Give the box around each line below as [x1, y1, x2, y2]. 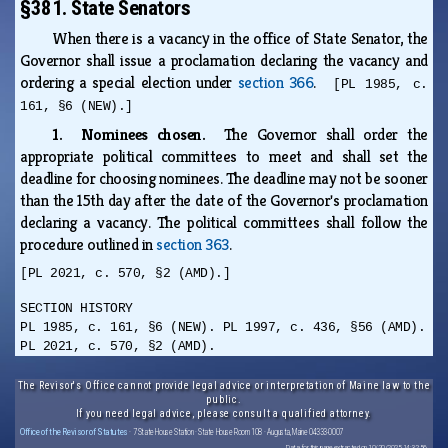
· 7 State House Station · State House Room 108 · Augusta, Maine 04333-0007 [127, 427, 343, 438]
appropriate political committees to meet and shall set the [20, 145, 428, 167]
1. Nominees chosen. [52, 123, 224, 145]
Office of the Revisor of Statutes [20, 426, 128, 438]
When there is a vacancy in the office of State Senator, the [52, 27, 428, 49]
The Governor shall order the [223, 123, 428, 145]
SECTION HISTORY [20, 300, 133, 316]
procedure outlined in [20, 233, 157, 255]
